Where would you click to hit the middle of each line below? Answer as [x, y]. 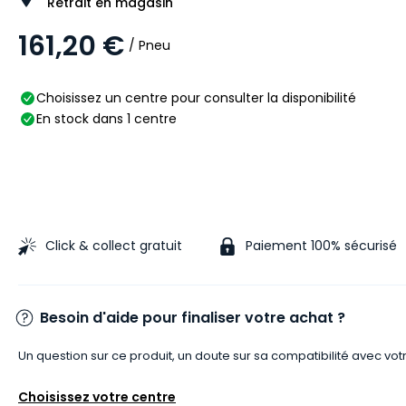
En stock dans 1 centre [106, 118]
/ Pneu [150, 46]
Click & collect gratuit [114, 245]
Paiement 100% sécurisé [321, 245]
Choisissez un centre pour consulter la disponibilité [196, 97]
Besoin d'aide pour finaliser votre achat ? [193, 318]
